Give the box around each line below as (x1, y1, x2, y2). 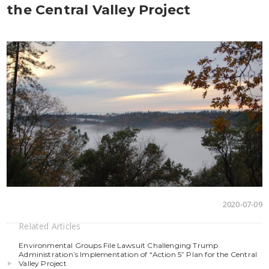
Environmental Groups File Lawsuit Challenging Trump (19, 240, 219, 250)
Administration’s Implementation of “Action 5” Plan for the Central (19, 249, 258, 259)
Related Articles (19, 220, 81, 232)
